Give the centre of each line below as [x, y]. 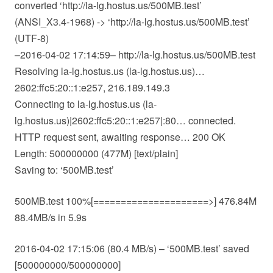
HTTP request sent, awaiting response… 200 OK [120, 137]
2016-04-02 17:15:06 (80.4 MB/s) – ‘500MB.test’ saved [132, 249]
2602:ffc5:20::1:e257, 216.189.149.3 [92, 88]
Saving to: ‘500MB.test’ [64, 170]
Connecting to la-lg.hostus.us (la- [86, 104]
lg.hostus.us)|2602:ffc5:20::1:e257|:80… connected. [125, 121]
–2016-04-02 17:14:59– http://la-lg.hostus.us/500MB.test [135, 55]
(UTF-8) [32, 38]
